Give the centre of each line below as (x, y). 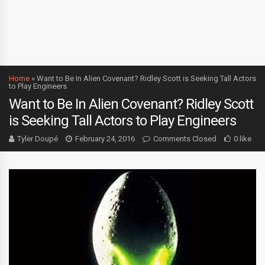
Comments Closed (185, 139)
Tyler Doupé (38, 139)
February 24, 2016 (105, 139)
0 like (243, 139)
